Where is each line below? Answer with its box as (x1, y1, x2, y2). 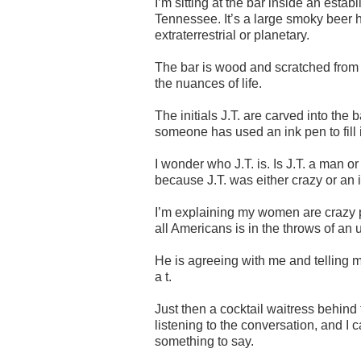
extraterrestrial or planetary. (155, 27, 309, 42)
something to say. (155, 334, 254, 348)
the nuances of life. (155, 76, 262, 90)
